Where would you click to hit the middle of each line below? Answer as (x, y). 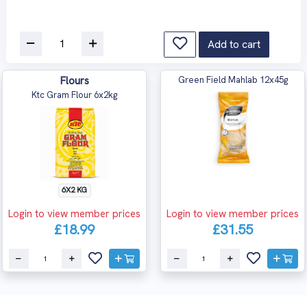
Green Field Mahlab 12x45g (233, 79)
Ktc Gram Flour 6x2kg (74, 95)
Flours (74, 81)
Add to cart (234, 44)
